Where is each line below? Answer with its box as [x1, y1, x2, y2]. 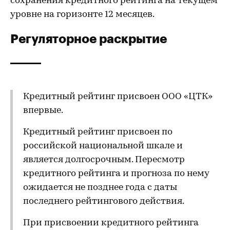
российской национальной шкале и [23, 141, 183, 151]
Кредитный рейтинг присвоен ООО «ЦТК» [23, 92, 213, 102]
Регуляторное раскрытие [10, 31, 167, 46]
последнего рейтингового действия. [23, 197, 184, 206]
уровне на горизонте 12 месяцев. [10, 10, 155, 20]
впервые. [23, 106, 63, 116]
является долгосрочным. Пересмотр [23, 155, 185, 165]
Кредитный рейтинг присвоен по [23, 127, 172, 137]
